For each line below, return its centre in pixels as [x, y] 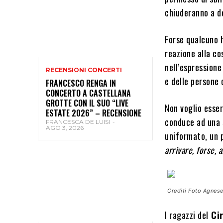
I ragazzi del [187, 215]
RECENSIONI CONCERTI [84, 70]
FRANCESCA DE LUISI [78, 121]
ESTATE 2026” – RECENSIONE [94, 113]
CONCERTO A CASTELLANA [88, 93]
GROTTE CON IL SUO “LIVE [87, 103]
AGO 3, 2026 [65, 127]
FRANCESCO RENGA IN [81, 83]
